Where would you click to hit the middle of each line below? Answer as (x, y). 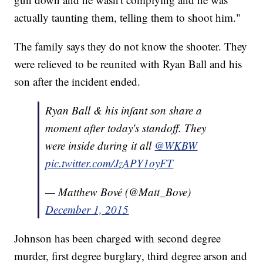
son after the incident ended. (77, 82)
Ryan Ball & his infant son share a (124, 110)
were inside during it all (100, 146)
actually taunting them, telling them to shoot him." (128, 18)
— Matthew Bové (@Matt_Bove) (118, 192)
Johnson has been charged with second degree (118, 238)
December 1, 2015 (87, 210)
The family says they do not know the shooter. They (131, 46)
